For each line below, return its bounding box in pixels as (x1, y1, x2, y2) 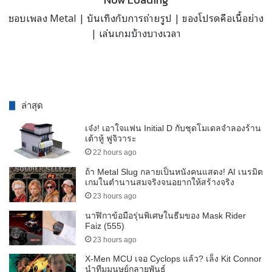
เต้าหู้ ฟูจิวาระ (85, 134, 137, 144)
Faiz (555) (85, 220, 124, 231)
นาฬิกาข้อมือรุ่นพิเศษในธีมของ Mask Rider (85, 210, 246, 220)
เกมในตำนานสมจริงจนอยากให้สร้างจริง (85, 177, 234, 187)
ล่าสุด (21, 100, 43, 111)
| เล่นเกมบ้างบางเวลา (91, 25, 181, 41)
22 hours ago (93, 148, 137, 157)
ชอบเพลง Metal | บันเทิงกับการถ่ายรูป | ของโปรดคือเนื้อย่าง (8, 10, 263, 26)
